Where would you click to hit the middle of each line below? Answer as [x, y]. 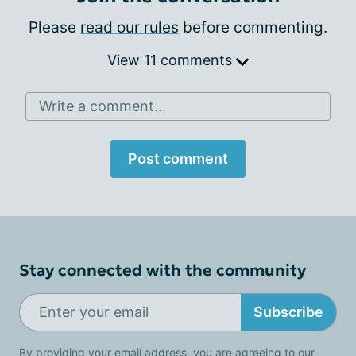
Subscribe [288, 312]
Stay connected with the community [163, 270]
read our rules [130, 27]
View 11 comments [172, 60]
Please [54, 27]
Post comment [178, 158]
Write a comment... [103, 106]
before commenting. [253, 27]
